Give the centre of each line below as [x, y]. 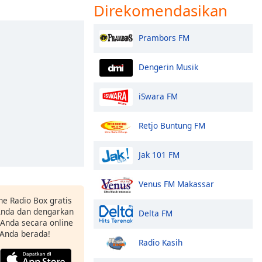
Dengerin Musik [168, 67]
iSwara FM [158, 96]
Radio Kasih [161, 242]
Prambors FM [164, 37]
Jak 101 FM [159, 154]
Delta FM [156, 213]
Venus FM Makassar [176, 184]
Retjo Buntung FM [172, 125]
